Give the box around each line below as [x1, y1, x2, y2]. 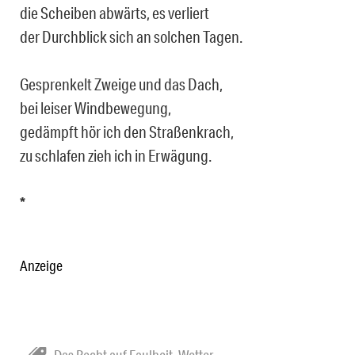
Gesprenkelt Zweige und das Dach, [20, 74, 223, 94]
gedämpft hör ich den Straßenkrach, [20, 122, 234, 142]
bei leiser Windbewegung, [20, 98, 171, 118]
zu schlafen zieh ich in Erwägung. [20, 146, 212, 166]
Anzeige [20, 257, 63, 275]
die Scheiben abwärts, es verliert [20, 3, 209, 23]
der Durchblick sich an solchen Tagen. [20, 27, 242, 47]
